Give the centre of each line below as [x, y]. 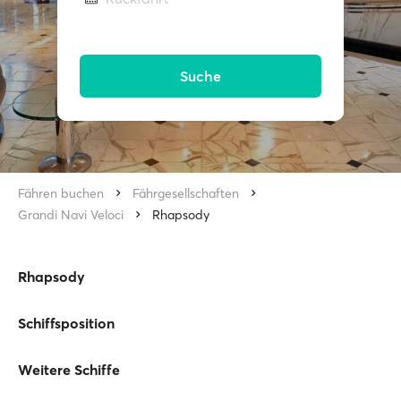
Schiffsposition [66, 323]
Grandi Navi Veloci [71, 215]
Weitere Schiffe [69, 370]
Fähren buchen [61, 193]
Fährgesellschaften [186, 193]
